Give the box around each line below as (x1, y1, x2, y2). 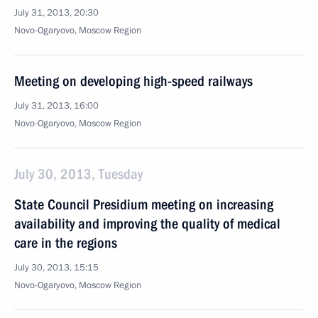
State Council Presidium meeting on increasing (14, 196, 273, 213)
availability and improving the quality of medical (14, 215, 280, 232)
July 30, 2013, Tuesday (14, 165, 143, 182)
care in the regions (14, 234, 117, 251)
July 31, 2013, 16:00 (14, 99, 99, 112)
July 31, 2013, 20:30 (14, 6, 99, 19)
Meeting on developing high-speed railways (14, 72, 253, 89)
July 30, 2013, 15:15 (14, 261, 99, 274)
